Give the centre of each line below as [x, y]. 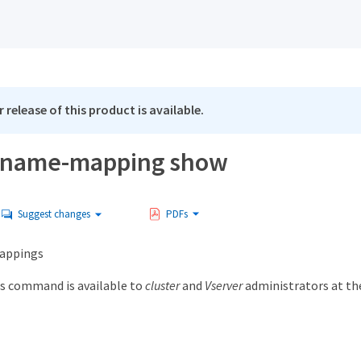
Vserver [223, 286]
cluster [162, 286]
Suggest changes [54, 214]
